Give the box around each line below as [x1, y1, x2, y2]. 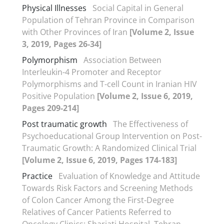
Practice [22, 170, 52, 181]
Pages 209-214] [22, 102, 79, 113]
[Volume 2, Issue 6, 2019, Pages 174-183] [22, 154, 177, 165]
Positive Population [22, 90, 97, 101]
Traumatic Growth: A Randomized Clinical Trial [22, 142, 196, 153]
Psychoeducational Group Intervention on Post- [22, 130, 202, 141]
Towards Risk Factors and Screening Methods [22, 182, 193, 193]
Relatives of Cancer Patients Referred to [22, 206, 171, 217]
